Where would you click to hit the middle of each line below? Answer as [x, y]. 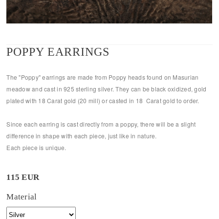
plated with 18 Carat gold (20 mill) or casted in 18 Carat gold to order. [104, 100]
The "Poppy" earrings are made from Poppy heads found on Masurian [103, 77]
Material [22, 197]
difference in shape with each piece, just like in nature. [82, 136]
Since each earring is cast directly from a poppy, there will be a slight [101, 124]
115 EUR [23, 177]
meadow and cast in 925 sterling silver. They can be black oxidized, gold [107, 89]
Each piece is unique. [36, 147]
